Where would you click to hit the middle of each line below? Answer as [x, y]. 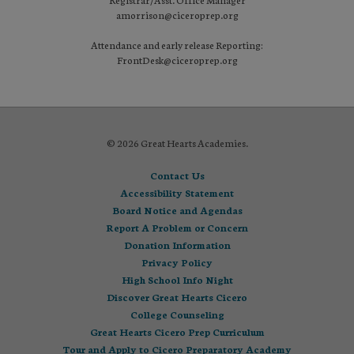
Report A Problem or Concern [177, 227]
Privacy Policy [177, 262]
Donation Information [177, 244]
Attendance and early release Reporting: [177, 44]
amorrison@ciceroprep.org [177, 14]
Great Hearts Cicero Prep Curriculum [177, 331]
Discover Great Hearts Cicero [177, 296]
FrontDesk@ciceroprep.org [177, 59]
